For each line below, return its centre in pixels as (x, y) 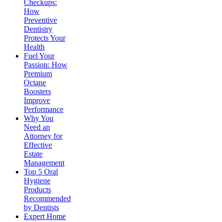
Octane (35, 82)
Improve (37, 100)
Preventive (40, 20)
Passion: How (46, 64)
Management (44, 163)
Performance (44, 109)
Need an (37, 127)
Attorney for (43, 136)
